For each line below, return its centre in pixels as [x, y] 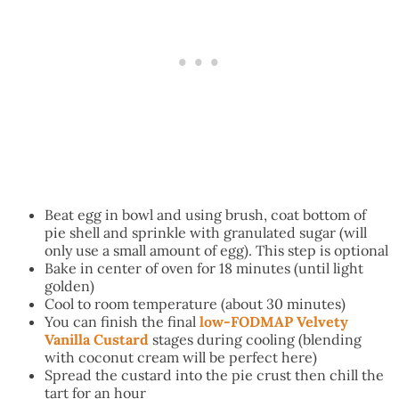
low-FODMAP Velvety [274, 322]
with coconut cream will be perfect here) [181, 357]
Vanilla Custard [97, 339]
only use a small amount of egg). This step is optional [216, 250]
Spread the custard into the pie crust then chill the [214, 375]
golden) [69, 286]
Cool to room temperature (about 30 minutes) [195, 304]
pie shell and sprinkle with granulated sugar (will [206, 232]
